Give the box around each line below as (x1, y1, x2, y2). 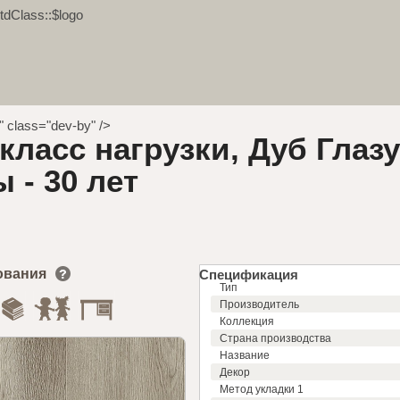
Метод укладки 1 (220, 382, 304, 396)
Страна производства (220, 331, 331, 345)
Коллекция (220, 314, 274, 328)
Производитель (220, 297, 299, 311)
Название (220, 348, 270, 362)
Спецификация (199, 266, 298, 282)
